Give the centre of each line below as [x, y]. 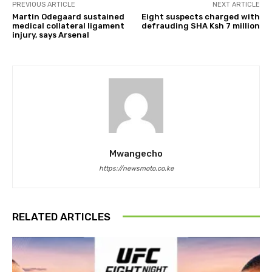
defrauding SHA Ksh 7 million [200, 25]
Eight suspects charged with [200, 16]
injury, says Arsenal [51, 35]
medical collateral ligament [68, 25]
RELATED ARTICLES [61, 216]
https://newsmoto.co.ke [136, 168]
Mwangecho [136, 153]
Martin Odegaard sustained [68, 16]
